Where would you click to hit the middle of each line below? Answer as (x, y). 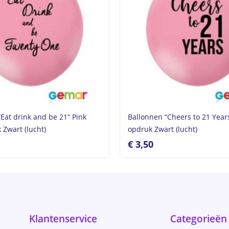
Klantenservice (63, 219)
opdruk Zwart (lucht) (163, 129)
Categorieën (199, 219)
